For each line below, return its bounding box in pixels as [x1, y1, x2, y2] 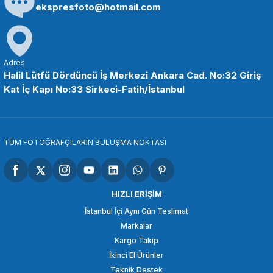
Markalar [121, 221, 152, 231]
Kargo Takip [115, 236, 158, 246]
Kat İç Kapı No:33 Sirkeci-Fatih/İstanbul [4, 83, 185, 96]
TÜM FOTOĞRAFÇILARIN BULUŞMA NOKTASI [4, 138, 166, 147]
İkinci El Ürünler [109, 250, 164, 260]
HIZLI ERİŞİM [111, 190, 162, 199]
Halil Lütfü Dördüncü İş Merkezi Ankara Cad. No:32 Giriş [4, 69, 261, 82]
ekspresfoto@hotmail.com [35, 1, 161, 13]
